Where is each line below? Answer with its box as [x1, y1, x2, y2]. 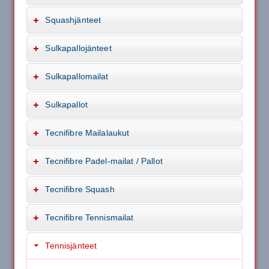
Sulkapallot [45, 99, 88, 109]
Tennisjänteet [45, 240, 97, 250]
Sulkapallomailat [45, 71, 109, 81]
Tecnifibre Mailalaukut [45, 127, 130, 138]
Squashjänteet [45, 14, 101, 25]
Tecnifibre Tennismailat [45, 212, 134, 222]
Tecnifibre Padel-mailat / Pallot [45, 156, 163, 166]
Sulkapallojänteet [45, 43, 112, 53]
